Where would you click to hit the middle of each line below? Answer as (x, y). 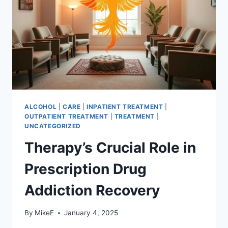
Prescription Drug (85, 169)
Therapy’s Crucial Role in (110, 147)
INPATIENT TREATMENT (125, 106)
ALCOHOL (41, 106)
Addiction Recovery (92, 190)
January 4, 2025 (91, 213)
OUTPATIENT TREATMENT (66, 116)
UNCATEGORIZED (53, 126)
